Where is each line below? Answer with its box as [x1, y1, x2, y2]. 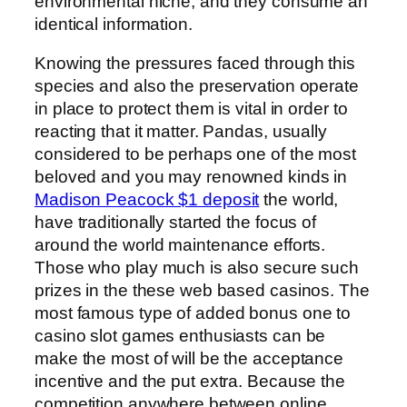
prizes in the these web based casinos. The [35, 281, 370, 301]
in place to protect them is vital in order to [35, 99, 348, 119]
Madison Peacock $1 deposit [35, 190, 260, 210]
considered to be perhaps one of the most [35, 144, 356, 164]
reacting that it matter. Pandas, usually [35, 122, 327, 142]
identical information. [35, 14, 193, 34]
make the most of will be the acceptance [35, 349, 344, 369]
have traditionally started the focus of [35, 213, 317, 233]
